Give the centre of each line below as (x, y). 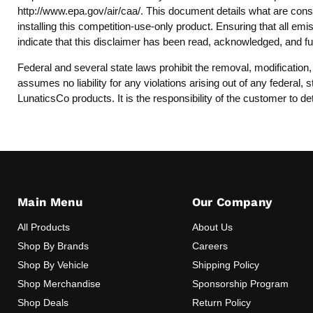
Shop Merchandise (59, 283)
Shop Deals (43, 302)
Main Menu (50, 202)
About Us (212, 227)
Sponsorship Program (240, 283)
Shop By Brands (53, 246)
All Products (44, 227)
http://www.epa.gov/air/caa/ (79, 11)
